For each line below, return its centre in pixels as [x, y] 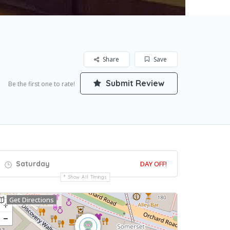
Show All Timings [88, 177]
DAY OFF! [154, 164]
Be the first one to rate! [42, 84]
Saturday [32, 164]
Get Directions [32, 200]
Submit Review [134, 83]
